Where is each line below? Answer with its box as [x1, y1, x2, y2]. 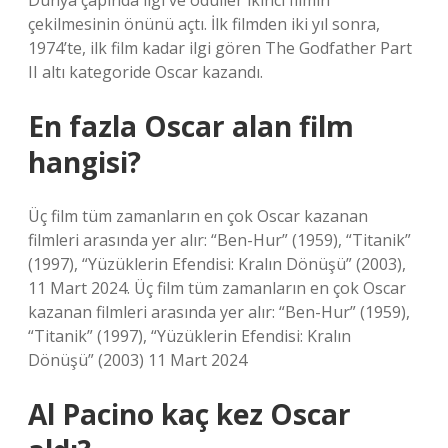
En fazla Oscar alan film [28, 107, 354, 145]
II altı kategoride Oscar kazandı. [28, 61, 263, 83]
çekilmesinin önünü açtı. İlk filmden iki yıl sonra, [28, 13, 380, 35]
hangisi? [28, 143, 141, 181]
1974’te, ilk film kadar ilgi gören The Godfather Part [28, 37, 412, 59]
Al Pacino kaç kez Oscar [28, 395, 351, 433]
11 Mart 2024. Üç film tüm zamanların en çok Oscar [28, 277, 406, 299]
